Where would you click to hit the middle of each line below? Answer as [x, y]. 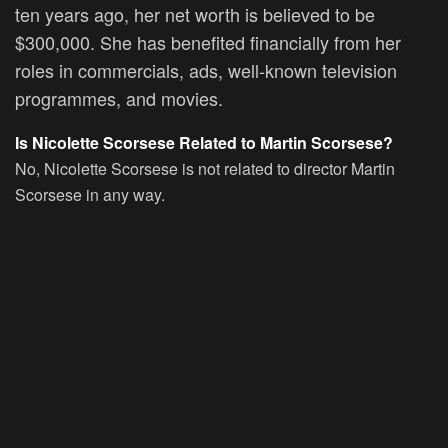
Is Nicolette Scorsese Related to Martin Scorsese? [204, 142]
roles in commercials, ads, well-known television [206, 69]
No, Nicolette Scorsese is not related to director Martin [205, 168]
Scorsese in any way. [90, 194]
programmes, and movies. [119, 97]
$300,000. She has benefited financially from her [208, 41]
